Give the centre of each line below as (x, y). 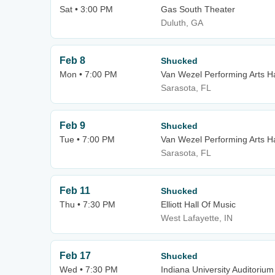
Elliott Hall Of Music (198, 204)
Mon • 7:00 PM (88, 74)
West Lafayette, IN (197, 218)
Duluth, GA (182, 23)
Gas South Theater (198, 9)
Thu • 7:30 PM (87, 204)
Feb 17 (75, 256)
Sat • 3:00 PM (86, 9)
